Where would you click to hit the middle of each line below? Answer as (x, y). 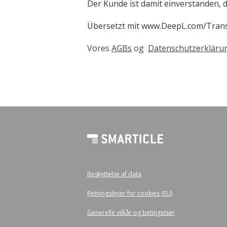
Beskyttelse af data (114, 174)
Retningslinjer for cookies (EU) (130, 193)
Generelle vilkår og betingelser (131, 213)
